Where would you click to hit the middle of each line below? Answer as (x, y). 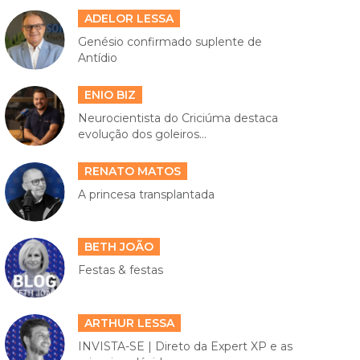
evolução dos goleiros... (142, 135)
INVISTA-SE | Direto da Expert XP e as (185, 346)
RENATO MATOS (132, 171)
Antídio (97, 58)
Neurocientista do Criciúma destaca (178, 119)
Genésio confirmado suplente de (170, 42)
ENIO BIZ (110, 95)
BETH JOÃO (119, 247)
